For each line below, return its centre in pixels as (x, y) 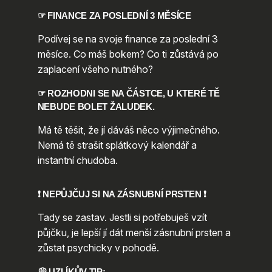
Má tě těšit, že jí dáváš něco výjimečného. (128, 130)
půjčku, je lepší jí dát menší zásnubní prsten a (134, 232)
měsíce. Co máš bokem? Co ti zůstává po (128, 54)
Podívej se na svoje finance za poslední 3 (127, 39)
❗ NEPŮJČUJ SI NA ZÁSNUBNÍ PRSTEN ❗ (122, 194)
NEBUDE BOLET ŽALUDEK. (96, 107)
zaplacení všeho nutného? (95, 70)
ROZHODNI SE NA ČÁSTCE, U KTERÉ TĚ (134, 94)
